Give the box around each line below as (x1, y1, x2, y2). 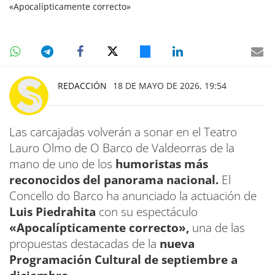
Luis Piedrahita (9, 203, 99, 220)
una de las (189, 219, 245, 236)
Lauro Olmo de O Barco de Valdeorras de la (9, 139, 234, 156)
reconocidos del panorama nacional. (9, 171, 219, 188)
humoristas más (115, 155, 208, 172)
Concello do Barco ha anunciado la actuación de (9, 187, 257, 204)
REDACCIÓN (58, 79, 107, 91)
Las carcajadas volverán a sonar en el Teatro (9, 123, 237, 140)
